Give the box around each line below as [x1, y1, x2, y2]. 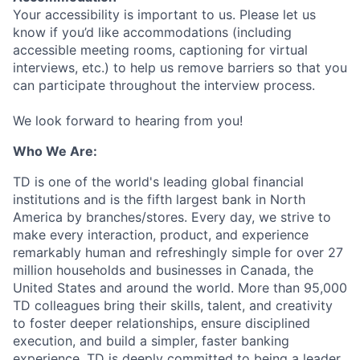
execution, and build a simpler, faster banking [13, 333, 289, 350]
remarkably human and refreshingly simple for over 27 [13, 244, 343, 261]
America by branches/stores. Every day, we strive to [13, 209, 331, 226]
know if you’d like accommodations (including [13, 24, 292, 41]
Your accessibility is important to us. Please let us [13, 6, 316, 23]
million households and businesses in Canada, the [13, 262, 313, 279]
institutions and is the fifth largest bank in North [13, 191, 305, 208]
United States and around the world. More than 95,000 [13, 280, 347, 297]
